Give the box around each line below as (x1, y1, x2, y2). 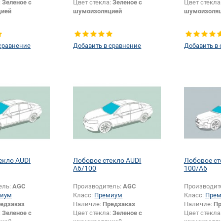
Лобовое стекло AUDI (73, 156, 142, 165)
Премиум (94, 191, 123, 199)
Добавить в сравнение (73, 42, 142, 50)
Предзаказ (103, 200, 136, 208)
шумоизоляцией (73, 7, 122, 15)
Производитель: (73, 183, 123, 190)
